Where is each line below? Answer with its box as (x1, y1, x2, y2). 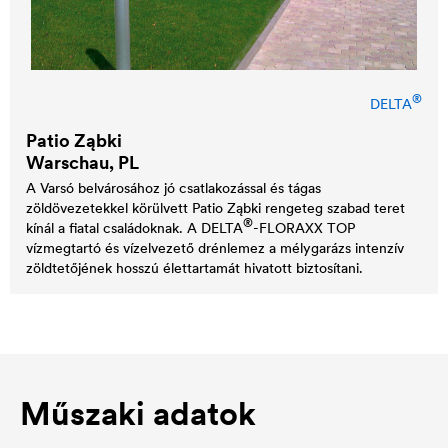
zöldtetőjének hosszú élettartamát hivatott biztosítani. (26, 258, 363, 277)
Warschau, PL (26, 150, 139, 174)
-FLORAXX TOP (253, 218, 355, 237)
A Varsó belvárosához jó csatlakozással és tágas (26, 178, 321, 197)
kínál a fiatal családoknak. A (26, 218, 201, 237)
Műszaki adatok (20, 392, 256, 434)
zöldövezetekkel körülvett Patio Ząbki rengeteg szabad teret (26, 198, 405, 217)
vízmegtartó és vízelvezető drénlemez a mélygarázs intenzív (26, 238, 404, 257)
